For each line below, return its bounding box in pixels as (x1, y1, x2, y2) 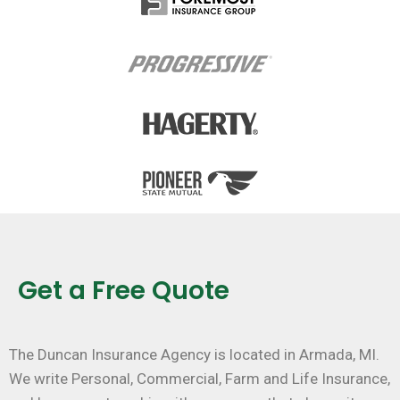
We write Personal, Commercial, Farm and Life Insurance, (9, 370, 390, 388)
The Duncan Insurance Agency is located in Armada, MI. (9, 346, 383, 364)
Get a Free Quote (18, 273, 229, 309)
